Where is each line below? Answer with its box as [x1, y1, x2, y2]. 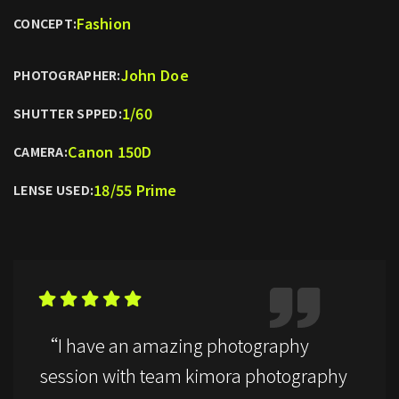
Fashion [77, 12, 132, 34]
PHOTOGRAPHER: [13, 65, 121, 84]
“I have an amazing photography [40, 331, 309, 358]
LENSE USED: [13, 180, 94, 199]
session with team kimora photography [40, 362, 347, 388]
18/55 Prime [94, 178, 177, 200]
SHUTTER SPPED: [13, 103, 122, 122]
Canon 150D [67, 140, 152, 162]
